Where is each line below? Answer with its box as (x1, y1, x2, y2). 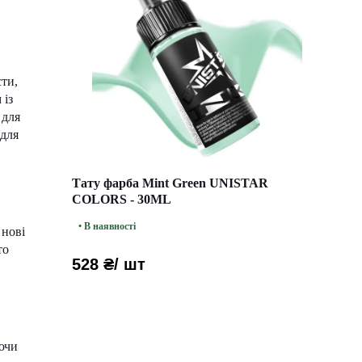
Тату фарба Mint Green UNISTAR (72, 176, 268, 190)
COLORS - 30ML (72, 192, 171, 206)
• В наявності (78, 221, 136, 232)
